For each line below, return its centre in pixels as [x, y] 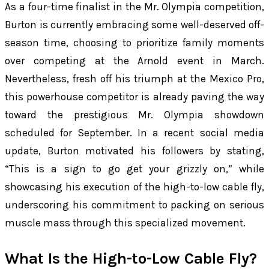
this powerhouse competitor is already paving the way [134, 97]
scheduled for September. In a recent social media [134, 133]
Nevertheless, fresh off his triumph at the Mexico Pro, [134, 79]
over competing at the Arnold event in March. [134, 61]
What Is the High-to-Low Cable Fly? [131, 258]
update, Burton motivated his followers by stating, [134, 151]
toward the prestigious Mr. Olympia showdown [134, 115]
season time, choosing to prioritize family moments [134, 43]
